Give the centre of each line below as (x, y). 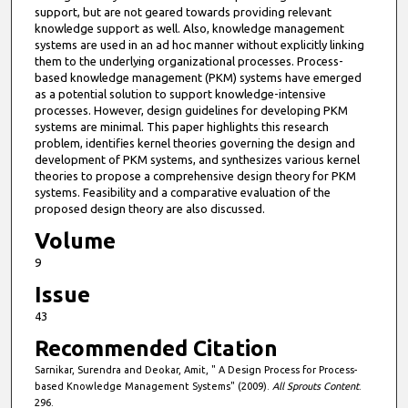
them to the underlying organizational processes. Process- (189, 61)
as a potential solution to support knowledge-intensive (180, 94)
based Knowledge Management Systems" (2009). (153, 387)
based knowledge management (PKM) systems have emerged (198, 78)
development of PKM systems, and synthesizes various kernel (197, 160)
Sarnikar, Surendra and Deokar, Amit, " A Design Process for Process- (195, 370)
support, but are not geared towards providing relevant (183, 12)
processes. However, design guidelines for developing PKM (191, 111)
